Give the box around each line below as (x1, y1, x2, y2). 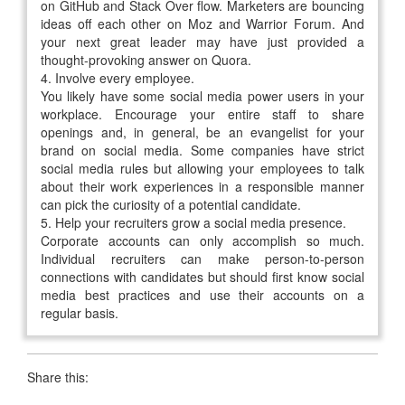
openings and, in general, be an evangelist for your (41, 122, 364, 141)
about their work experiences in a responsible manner (41, 176, 364, 195)
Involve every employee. (55, 68, 198, 87)
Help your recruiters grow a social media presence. (55, 212, 350, 231)
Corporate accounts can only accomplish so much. (41, 231, 364, 250)
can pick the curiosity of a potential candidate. (41, 194, 308, 213)
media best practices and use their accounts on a (41, 285, 364, 304)
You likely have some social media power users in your (41, 86, 364, 105)
